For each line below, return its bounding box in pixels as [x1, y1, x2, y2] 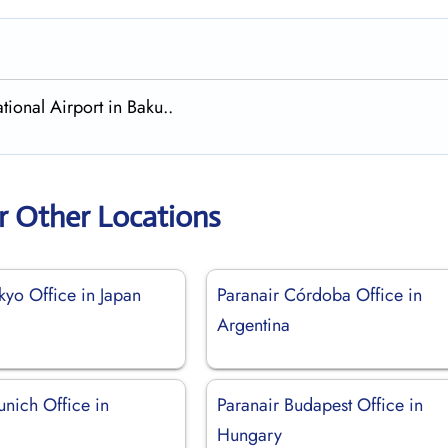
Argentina [217, 311, 291, 338]
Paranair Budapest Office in [217, 391, 424, 418]
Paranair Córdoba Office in [217, 281, 423, 308]
